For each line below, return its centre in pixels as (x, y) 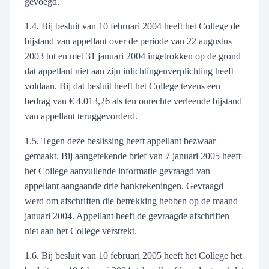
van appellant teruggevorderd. (81, 116)
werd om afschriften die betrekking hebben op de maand (131, 201)
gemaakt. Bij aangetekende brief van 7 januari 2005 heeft (133, 156)
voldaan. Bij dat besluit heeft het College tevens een (122, 86)
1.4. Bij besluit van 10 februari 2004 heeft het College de (132, 26)
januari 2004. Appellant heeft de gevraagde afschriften (127, 216)
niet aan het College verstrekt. (81, 231)
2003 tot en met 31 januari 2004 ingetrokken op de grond (133, 56)
